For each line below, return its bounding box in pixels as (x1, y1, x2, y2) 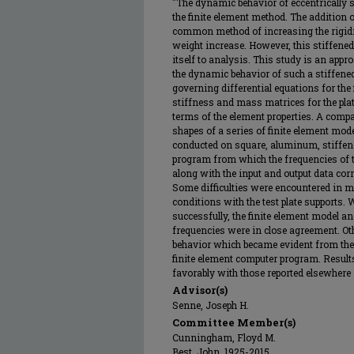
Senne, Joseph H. (172, 299, 249, 311)
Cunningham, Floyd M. (172, 331, 276, 344)
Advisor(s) (172, 283, 228, 297)
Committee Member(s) (172, 315, 296, 330)
